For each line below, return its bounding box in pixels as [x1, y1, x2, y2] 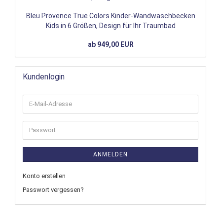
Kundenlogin [23, 72, 65, 81]
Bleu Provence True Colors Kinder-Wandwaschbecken [26, 11, 195, 20]
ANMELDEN [93, 150, 128, 158]
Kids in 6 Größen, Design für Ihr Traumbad [45, 21, 176, 30]
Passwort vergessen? [23, 185, 84, 193]
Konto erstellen [23, 172, 66, 180]
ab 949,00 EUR [87, 40, 134, 48]
